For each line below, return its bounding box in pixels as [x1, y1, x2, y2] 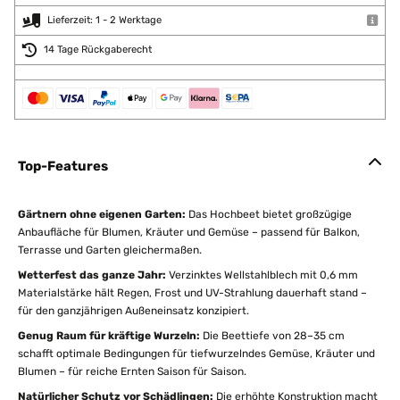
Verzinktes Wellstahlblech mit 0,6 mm [166, 269, 358, 281]
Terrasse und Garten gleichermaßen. [18, 244, 202, 256]
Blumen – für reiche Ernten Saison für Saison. [18, 365, 246, 378]
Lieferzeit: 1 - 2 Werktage [47, 14, 162, 26]
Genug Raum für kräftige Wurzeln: [18, 329, 200, 342]
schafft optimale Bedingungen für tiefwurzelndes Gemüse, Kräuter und [18, 347, 375, 360]
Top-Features [18, 158, 108, 174]
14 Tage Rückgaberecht [44, 44, 152, 55]
